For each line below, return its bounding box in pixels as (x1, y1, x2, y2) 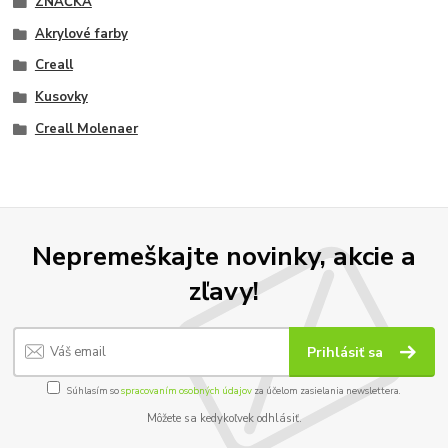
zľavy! (189, 273, 259, 310)
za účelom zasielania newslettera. (252, 383, 401, 397)
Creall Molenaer (34, 119, 138, 138)
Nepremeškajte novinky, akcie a (32, 238, 416, 275)
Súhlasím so (67, 383, 121, 397)
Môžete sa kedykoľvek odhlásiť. (146, 411, 302, 427)
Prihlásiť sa (307, 342, 388, 362)
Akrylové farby (34, 24, 128, 43)
